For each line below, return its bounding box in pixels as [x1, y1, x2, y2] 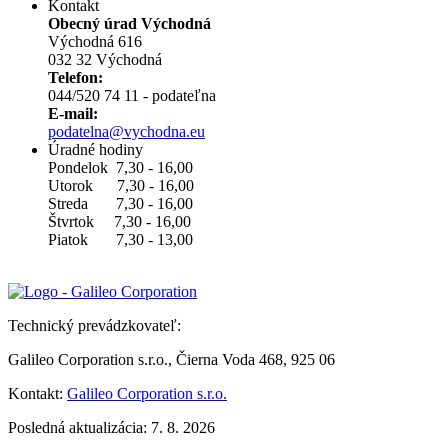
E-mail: [48, 105, 98, 123]
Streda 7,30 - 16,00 [48, 195, 193, 213]
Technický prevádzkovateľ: [8, 317, 181, 335]
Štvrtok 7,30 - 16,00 [48, 213, 191, 231]
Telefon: [48, 69, 103, 87]
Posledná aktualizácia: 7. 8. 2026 [8, 419, 215, 437]
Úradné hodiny [48, 141, 143, 159]
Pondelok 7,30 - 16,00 [48, 159, 193, 177]
